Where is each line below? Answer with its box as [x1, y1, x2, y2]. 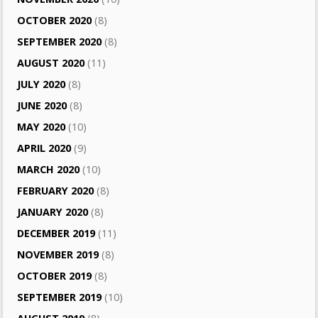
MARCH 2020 [17, 163, 80, 177]
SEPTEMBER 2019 [17, 290, 102, 305]
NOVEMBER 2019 [17, 248, 99, 262]
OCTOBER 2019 [17, 269, 92, 283]
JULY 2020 [17, 77, 66, 92]
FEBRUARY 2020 [17, 184, 94, 198]
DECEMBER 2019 [17, 226, 96, 241]
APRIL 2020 [17, 141, 72, 155]
